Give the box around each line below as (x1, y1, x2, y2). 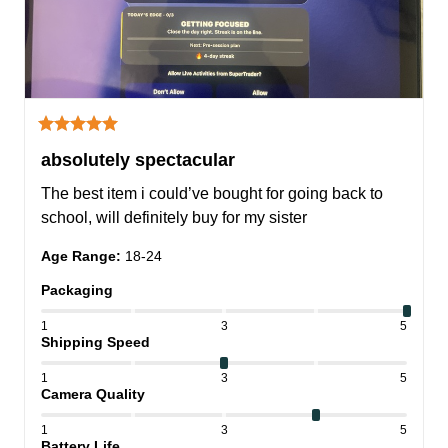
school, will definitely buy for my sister (41, 209, 307, 227)
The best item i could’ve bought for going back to (41, 185, 383, 203)
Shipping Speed (41, 334, 150, 351)
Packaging (41, 282, 113, 299)
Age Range (41, 248, 116, 265)
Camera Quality (41, 386, 145, 403)
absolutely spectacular (41, 150, 235, 171)
